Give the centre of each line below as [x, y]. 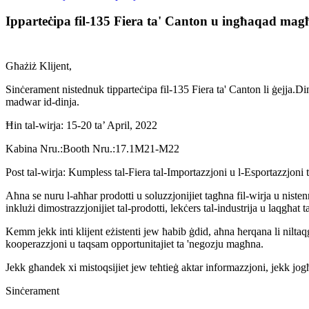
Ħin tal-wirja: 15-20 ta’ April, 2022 [81, 125]
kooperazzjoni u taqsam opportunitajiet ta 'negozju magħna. [134, 243]
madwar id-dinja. [42, 101]
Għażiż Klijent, [39, 66]
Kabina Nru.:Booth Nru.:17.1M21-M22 [92, 148]
